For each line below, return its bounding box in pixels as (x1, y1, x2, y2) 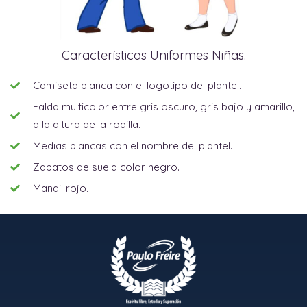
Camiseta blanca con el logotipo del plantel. (32, 79, 241, 93)
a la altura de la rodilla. (32, 118, 140, 132)
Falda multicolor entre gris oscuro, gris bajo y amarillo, (32, 100, 295, 114)
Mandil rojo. (32, 182, 88, 195)
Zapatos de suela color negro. (32, 160, 180, 174)
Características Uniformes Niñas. (61, 47, 246, 64)
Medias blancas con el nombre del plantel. (32, 139, 232, 153)
